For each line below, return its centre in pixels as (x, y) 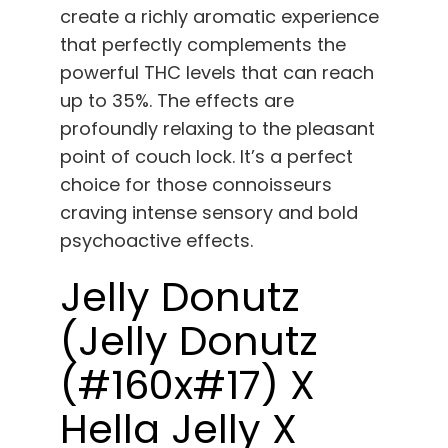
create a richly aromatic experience (219, 17)
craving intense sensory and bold (209, 213)
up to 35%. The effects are (177, 101)
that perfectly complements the (203, 45)
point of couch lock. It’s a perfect (206, 157)
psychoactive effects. (156, 241)
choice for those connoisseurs (196, 185)
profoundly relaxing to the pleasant (217, 129)
